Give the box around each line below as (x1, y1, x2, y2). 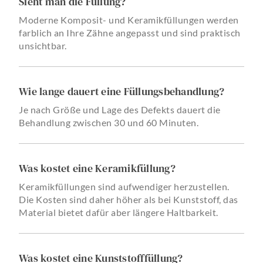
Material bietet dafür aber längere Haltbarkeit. (19, 206, 218, 218)
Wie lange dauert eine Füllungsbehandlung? (19, 83, 225, 99)
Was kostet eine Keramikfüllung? (19, 160, 176, 176)
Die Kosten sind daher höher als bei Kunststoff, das (19, 193, 238, 205)
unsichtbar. (19, 39, 67, 51)
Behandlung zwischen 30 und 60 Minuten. (19, 116, 198, 128)
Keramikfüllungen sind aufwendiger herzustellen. (19, 180, 230, 192)
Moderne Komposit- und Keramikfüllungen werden (19, 14, 239, 25)
